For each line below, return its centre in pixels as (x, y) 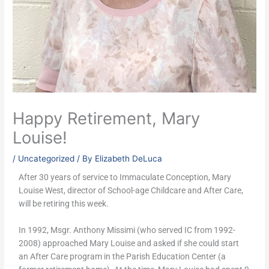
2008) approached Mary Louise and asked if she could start (129, 243)
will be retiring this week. (64, 204)
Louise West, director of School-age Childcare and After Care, (131, 191)
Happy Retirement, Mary (107, 119)
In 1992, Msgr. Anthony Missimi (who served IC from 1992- (127, 230)
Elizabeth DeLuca (129, 159)
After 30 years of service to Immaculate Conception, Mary (125, 177)
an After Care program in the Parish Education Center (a (122, 256)
